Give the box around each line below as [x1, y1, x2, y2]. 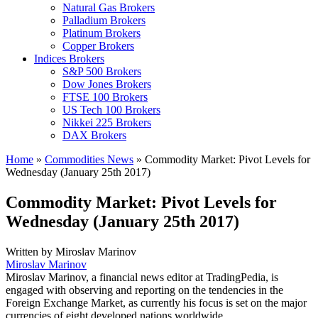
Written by [6, 245, 55, 258]
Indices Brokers [34, 53, 104, 65]
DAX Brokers [62, 129, 126, 141]
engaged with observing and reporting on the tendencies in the [6, 283, 283, 296]
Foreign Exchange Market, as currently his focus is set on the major [6, 296, 307, 309]
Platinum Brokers [62, 27, 141, 39]
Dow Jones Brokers [62, 78, 151, 90]
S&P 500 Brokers [62, 65, 141, 77]
